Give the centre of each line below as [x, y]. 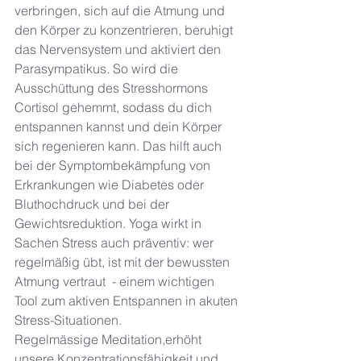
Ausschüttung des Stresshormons [113, 88]
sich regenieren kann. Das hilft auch [120, 146]
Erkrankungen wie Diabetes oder [111, 185]
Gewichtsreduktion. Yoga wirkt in [110, 224]
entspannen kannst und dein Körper [120, 127]
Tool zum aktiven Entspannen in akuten [128, 301]
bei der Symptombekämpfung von [114, 166]
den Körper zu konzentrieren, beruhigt [125, 30]
